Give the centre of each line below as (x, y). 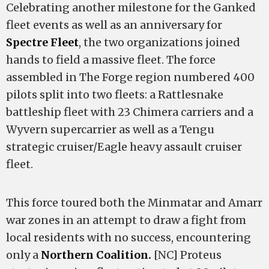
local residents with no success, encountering (128, 237)
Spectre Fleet (42, 42)
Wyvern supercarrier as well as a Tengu (110, 129)
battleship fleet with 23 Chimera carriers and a (130, 112)
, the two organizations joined (159, 42)
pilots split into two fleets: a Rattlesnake (115, 95)
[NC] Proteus (186, 255)
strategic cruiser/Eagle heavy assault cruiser (124, 147)
